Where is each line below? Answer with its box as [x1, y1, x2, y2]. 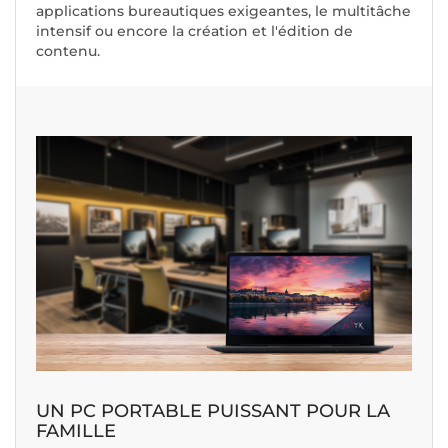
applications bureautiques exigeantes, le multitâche [36, 2, 411, 21]
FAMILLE [36, 420, 116, 443]
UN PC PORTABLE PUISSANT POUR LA [36, 400, 390, 423]
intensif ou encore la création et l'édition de [36, 22, 353, 41]
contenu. [36, 42, 100, 61]
